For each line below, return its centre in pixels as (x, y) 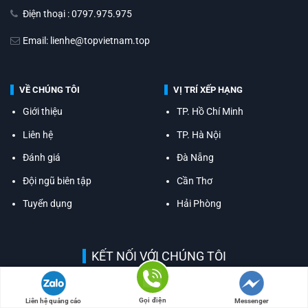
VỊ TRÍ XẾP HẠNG (208, 90)
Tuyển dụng (48, 204)
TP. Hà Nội (199, 134)
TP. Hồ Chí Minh (210, 112)
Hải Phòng (199, 204)
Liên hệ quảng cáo (54, 301)
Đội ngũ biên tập (57, 180)
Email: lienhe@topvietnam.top (86, 41)
